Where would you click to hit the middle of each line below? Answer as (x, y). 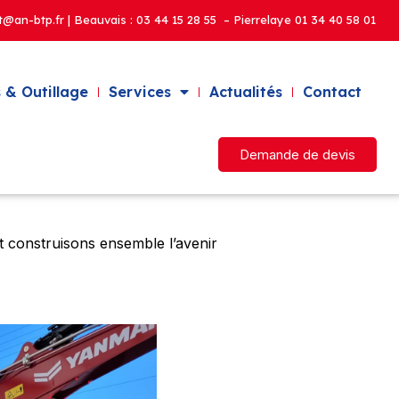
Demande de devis (297, 155)
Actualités (245, 92)
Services (139, 92)
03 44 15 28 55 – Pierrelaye (215, 20)
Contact (332, 92)
